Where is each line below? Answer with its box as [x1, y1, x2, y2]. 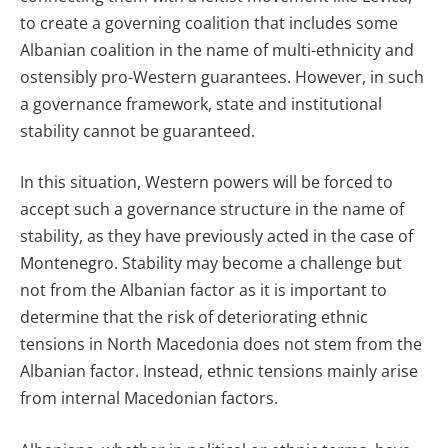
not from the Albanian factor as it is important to [20, 279, 387, 302]
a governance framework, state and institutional [20, 92, 382, 115]
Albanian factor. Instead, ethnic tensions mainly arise [20, 360, 418, 383]
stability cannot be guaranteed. [20, 119, 255, 142]
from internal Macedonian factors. [20, 387, 278, 410]
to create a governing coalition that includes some [20, 11, 398, 34]
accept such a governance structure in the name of [20, 198, 404, 221]
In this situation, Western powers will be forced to [20, 171, 393, 194]
